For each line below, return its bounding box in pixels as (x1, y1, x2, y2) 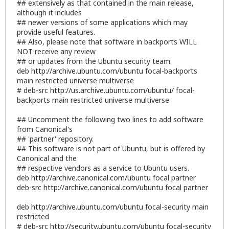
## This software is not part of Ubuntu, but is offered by (17, 143, 205, 153)
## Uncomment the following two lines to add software (17, 114, 203, 124)
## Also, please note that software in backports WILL (17, 36, 197, 47)
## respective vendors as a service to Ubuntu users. (17, 163, 189, 173)
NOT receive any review (17, 46, 96, 56)
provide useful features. (17, 27, 95, 37)
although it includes (17, 7, 82, 17)
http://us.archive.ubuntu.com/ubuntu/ (50, 85, 174, 95)
